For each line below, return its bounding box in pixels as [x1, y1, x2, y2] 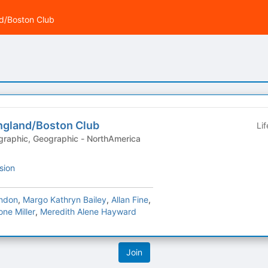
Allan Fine [111, 194, 148, 205]
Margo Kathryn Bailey [22, 194, 106, 205]
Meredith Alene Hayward [39, 206, 136, 217]
